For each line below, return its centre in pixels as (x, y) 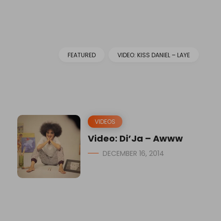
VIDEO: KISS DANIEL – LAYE (154, 55)
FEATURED (82, 55)
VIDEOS (105, 122)
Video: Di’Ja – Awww (135, 139)
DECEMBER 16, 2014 (133, 154)
